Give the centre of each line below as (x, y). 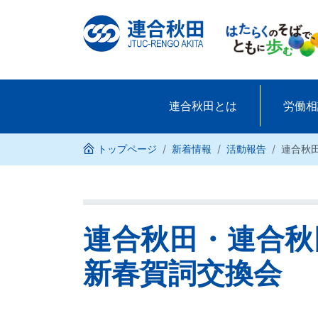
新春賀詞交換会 (182, 273)
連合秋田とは (203, 106)
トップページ (127, 149)
